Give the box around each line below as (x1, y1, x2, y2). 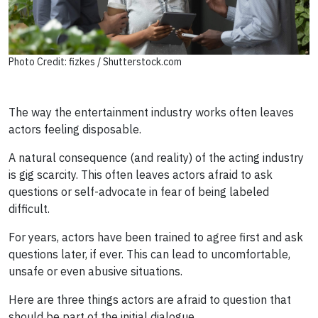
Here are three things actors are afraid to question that (9, 292, 291, 307)
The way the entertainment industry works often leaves (9, 105, 294, 120)
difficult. (9, 202, 50, 216)
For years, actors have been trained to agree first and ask (9, 230, 303, 245)
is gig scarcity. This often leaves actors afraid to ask (9, 168, 273, 182)
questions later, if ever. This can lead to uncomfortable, (9, 247, 290, 262)
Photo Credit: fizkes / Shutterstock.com (9, 55, 182, 69)
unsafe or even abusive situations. (9, 264, 182, 279)
